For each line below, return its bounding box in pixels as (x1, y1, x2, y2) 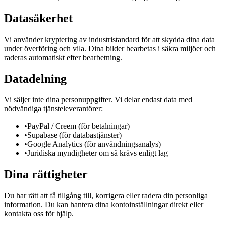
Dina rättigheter (4, 168, 88, 181)
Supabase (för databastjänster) (27, 131, 122, 140)
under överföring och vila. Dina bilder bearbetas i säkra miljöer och (4, 44, 216, 53)
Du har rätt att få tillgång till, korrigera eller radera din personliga (4, 191, 208, 200)
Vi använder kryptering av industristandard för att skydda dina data (4, 35, 215, 44)
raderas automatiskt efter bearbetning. (4, 53, 122, 62)
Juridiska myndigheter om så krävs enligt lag (27, 149, 168, 158)
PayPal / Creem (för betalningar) (27, 122, 130, 131)
